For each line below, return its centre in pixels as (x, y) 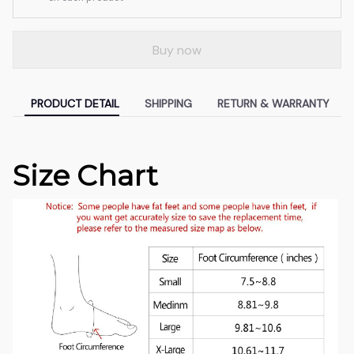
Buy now (177, 50)
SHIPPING (168, 103)
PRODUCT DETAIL (75, 103)
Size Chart (85, 175)
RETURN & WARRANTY (273, 103)
